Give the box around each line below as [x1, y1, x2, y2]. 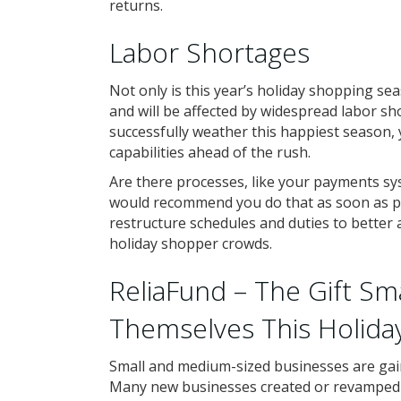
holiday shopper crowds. [109, 234, 272, 253]
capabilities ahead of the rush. [109, 142, 311, 162]
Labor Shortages [109, 34, 310, 71]
